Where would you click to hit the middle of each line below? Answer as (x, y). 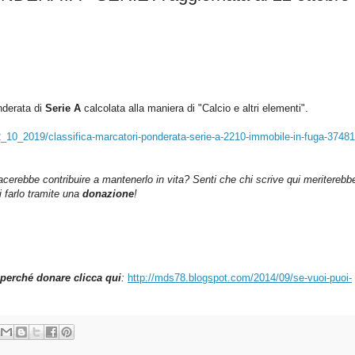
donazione (108, 194)
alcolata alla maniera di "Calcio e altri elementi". (200, 109)
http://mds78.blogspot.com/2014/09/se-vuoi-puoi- (240, 278)
